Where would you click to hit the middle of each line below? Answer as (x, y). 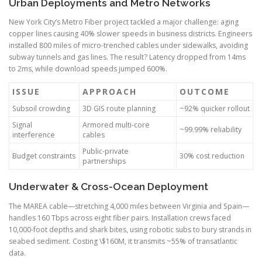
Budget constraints (44, 156)
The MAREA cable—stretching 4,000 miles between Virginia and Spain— (129, 206)
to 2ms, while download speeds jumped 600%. (88, 69)
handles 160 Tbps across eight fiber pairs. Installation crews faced (120, 218)
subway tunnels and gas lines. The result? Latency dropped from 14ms (127, 57)
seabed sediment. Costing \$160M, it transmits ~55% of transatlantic (123, 241)
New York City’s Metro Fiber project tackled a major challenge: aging (124, 22)
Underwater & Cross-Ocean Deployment (108, 187)
